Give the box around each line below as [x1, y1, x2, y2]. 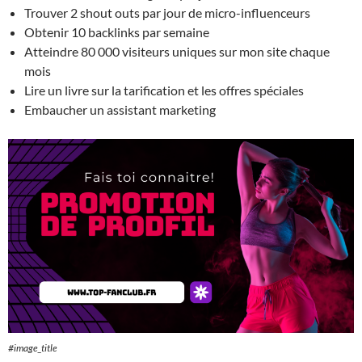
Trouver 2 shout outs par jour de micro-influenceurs [24, 4, 310, 20]
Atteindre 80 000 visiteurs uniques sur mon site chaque [24, 43, 330, 59]
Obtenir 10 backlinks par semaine [24, 23, 209, 40]
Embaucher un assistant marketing [24, 101, 216, 117]
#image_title [8, 341, 57, 354]
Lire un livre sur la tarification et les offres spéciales [24, 82, 304, 98]
